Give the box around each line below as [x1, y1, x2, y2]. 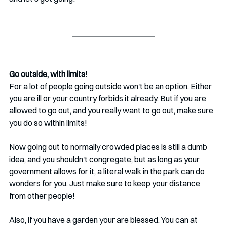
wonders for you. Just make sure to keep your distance [9, 178, 202, 188]
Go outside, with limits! [9, 69, 88, 79]
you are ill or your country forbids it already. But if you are [9, 93, 208, 103]
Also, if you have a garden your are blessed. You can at [9, 215, 199, 225]
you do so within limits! [9, 118, 87, 128]
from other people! [9, 191, 75, 201]
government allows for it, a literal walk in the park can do [9, 166, 206, 176]
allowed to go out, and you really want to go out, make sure [9, 105, 215, 116]
